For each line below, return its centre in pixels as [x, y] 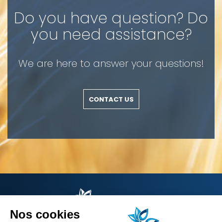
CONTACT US [111, 99]
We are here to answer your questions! [111, 63]
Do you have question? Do [111, 18]
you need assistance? [111, 35]
